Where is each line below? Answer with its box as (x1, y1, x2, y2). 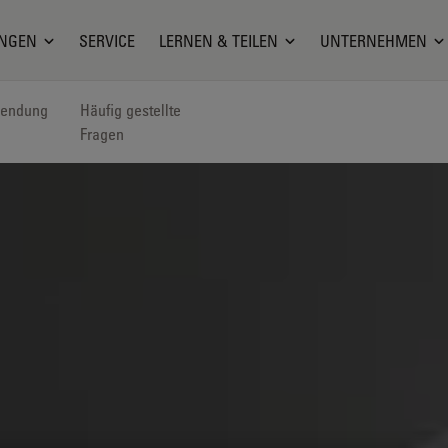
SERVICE (79, 30, 136, 51)
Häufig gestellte (79, 100, 181, 120)
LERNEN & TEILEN (159, 30, 279, 51)
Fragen (79, 124, 124, 144)
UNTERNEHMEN (320, 30, 428, 51)
